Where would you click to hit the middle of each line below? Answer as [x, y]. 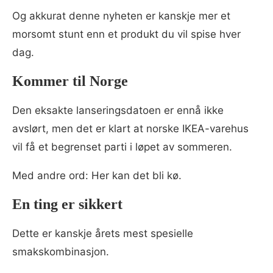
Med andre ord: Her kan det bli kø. [97, 175]
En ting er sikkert [67, 204]
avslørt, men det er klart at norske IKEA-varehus [130, 128]
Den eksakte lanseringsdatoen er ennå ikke [118, 110]
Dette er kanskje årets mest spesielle [103, 233]
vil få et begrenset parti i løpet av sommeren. [122, 147]
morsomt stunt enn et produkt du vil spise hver [126, 34]
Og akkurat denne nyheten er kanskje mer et [121, 16]
